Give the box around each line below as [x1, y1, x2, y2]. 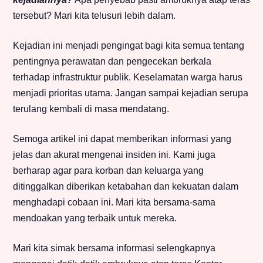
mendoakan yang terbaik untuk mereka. [13, 213, 177, 224]
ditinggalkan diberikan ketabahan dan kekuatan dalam [13, 181, 238, 192]
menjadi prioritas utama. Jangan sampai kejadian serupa [13, 88, 248, 99]
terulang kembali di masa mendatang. [13, 104, 169, 114]
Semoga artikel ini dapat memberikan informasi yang [13, 134, 231, 144]
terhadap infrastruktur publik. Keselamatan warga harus [13, 72, 242, 83]
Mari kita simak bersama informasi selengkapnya [13, 243, 215, 254]
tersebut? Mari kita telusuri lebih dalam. [13, 11, 176, 21]
